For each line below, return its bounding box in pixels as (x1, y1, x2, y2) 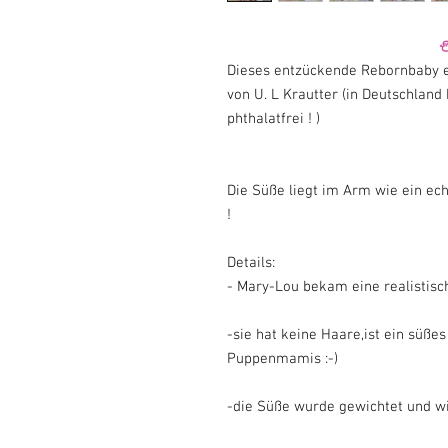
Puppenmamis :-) (227, 349, 338, 368)
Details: (227, 253, 275, 272)
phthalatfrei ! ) (227, 109, 320, 128)
